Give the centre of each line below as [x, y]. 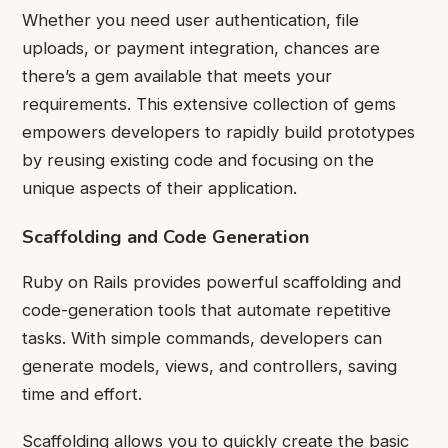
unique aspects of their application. [159, 187]
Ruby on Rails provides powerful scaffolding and [211, 282]
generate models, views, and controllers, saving [209, 366]
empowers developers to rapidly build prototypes [218, 131]
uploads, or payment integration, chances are [201, 47]
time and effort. [82, 394]
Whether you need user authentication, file [190, 19]
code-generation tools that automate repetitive [206, 310]
